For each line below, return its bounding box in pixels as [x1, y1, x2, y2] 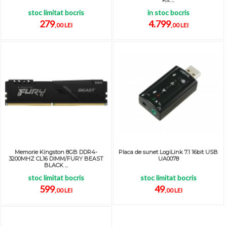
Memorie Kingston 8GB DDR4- [15, 148, 98, 156]
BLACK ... [44, 161, 68, 169]
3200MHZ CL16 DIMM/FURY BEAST [9, 155, 104, 162]
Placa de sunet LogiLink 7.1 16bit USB [119, 148, 218, 156]
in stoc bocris [147, 8, 190, 17]
